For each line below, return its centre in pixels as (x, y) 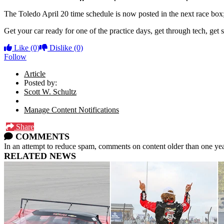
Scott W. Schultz (50, 91)
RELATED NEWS (40, 156)
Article (35, 73)
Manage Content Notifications (71, 109)
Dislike (61, 47)
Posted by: (40, 82)
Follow (15, 56)
